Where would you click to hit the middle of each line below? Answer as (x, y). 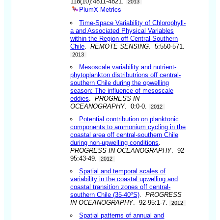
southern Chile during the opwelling (120, 82)
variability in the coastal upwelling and (124, 179)
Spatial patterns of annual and (122, 215)
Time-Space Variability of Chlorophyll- (133, 23)
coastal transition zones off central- (121, 187)
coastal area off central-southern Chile (124, 135)
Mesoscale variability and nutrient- (128, 67)
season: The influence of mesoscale (122, 90)
